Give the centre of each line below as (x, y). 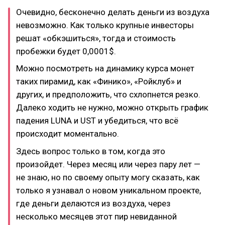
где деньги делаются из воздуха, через (93, 203)
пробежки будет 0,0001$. (66, 51)
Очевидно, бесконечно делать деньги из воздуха (113, 12)
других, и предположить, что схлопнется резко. (108, 94)
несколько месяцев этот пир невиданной (96, 216)
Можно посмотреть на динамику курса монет (105, 68)
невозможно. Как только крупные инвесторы (105, 25)
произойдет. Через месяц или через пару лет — (108, 164)
